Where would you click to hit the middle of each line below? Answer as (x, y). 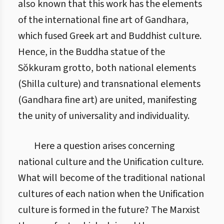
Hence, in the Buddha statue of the (91, 52)
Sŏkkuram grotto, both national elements (107, 68)
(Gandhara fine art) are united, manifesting (107, 100)
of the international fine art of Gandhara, (103, 20)
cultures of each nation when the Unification (111, 194)
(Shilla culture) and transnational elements (109, 84)
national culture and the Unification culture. (111, 162)
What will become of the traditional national (112, 178)
